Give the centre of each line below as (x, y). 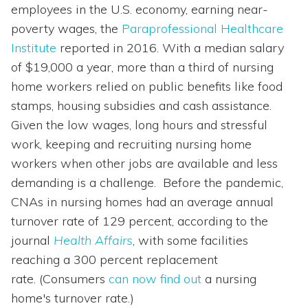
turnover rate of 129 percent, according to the (140, 221)
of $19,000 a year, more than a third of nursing (142, 67)
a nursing (229, 279)
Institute (34, 48)
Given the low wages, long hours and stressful (139, 125)
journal (32, 241)
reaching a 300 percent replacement (114, 260)
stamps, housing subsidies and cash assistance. (141, 106)
